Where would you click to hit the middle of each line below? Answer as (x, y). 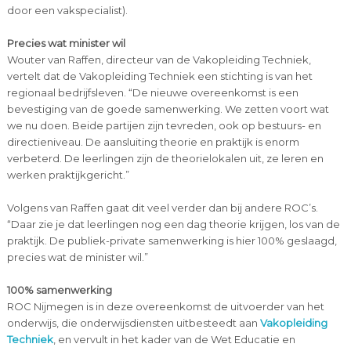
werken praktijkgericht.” (68, 174)
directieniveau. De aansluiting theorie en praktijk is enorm (153, 141)
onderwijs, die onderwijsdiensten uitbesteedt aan (133, 322)
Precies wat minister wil (66, 43)
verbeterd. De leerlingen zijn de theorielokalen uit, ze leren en (165, 158)
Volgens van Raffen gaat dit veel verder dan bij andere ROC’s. (162, 207)
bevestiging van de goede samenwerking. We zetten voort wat (168, 109)
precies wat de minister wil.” (77, 257)
